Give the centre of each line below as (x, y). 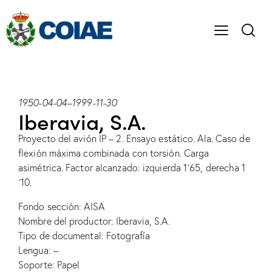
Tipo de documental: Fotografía (84, 236)
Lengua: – (38, 250)
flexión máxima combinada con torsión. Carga (114, 153)
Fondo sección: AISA (61, 207)
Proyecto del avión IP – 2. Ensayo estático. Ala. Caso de (134, 139)
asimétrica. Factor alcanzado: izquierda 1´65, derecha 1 (132, 168)
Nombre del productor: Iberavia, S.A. (94, 221)
